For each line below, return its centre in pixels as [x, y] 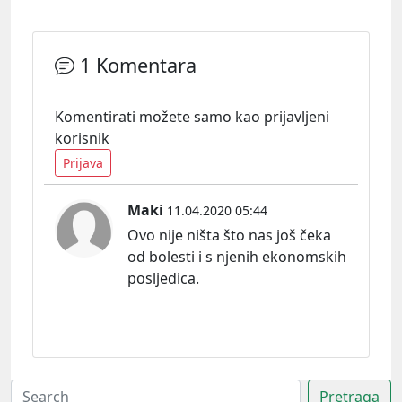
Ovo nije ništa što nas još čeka [229, 236]
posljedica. [163, 279]
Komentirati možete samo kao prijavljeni [192, 117]
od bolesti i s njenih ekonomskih [237, 257]
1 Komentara [135, 66]
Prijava [83, 163]
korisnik [82, 139]
